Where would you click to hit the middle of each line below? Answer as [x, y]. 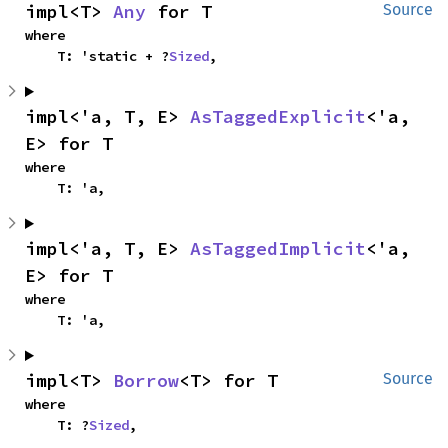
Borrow [146, 380]
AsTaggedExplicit [278, 116]
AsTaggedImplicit [278, 248]
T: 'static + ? [113, 56]
